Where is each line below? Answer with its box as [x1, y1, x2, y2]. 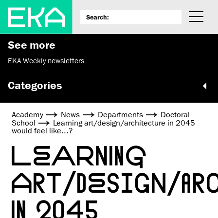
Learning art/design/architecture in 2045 [53, 118, 196, 128]
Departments [97, 109, 143, 120]
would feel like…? [12, 126, 73, 136]
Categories [8, 79, 62, 91]
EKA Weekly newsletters [8, 56, 84, 66]
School [12, 118, 36, 128]
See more [8, 38, 55, 51]
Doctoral [161, 109, 190, 120]
